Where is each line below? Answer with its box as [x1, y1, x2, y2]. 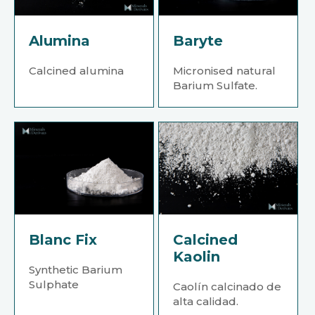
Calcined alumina [29, 64, 124, 78]
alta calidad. [173, 295, 239, 309]
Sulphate [29, 278, 79, 292]
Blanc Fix [29, 231, 97, 249]
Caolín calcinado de [173, 280, 282, 294]
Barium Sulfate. [173, 79, 258, 93]
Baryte [173, 32, 224, 50]
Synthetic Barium [29, 263, 122, 277]
